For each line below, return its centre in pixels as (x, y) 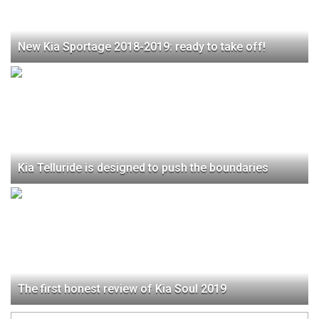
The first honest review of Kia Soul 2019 (122, 288)
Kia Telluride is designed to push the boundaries (143, 167)
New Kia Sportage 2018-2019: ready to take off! (142, 46)
